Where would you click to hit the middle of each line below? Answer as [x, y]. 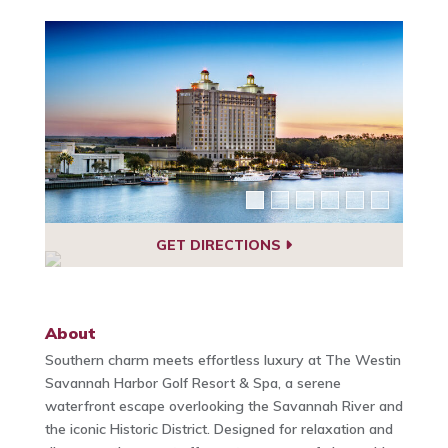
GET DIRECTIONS [220, 244]
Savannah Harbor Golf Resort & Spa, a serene [192, 383]
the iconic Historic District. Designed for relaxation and [218, 429]
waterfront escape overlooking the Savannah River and [223, 406]
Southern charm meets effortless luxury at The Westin [222, 360]
